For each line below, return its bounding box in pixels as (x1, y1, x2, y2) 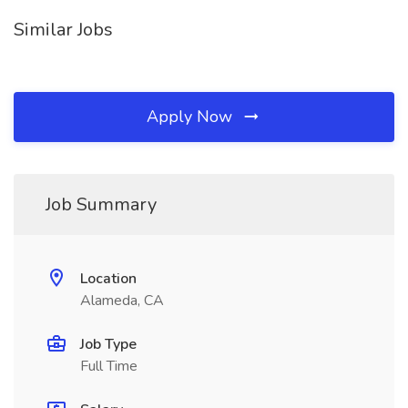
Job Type (80, 334, 137, 354)
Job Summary (46, 192, 157, 217)
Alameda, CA (80, 291, 164, 311)
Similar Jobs (14, 17, 113, 42)
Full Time (80, 356, 138, 376)
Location (80, 269, 137, 289)
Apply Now (147, 106, 237, 127)
